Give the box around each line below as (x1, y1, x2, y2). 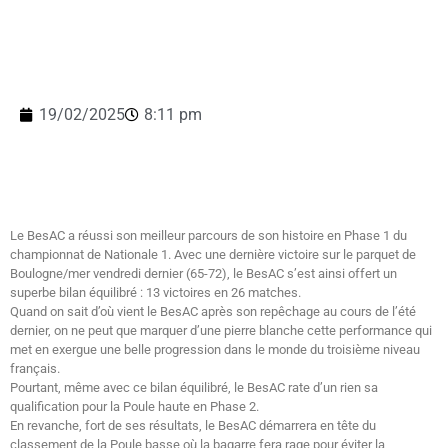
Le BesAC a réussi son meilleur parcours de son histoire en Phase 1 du (10, 227, 407, 243)
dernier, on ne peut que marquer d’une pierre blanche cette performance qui (10, 322, 432, 338)
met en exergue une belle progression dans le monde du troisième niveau (10, 341, 420, 357)
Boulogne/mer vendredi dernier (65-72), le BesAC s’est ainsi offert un (10, 265, 397, 281)
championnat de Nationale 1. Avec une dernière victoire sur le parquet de (10, 246, 416, 262)
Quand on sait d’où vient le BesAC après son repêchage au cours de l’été (10, 303, 416, 319)
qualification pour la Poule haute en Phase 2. (10, 398, 259, 414)
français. (10, 360, 60, 376)
